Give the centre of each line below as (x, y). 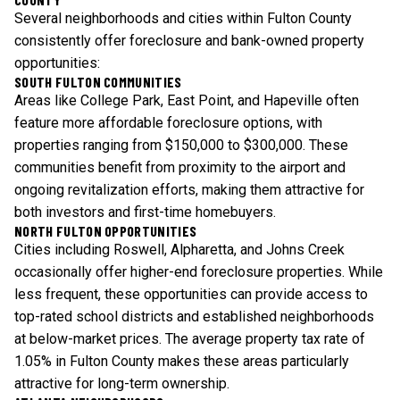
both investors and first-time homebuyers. (145, 212)
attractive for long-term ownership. (122, 383)
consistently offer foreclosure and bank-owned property (189, 41)
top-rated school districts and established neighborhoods (194, 317)
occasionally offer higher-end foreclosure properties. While (199, 272)
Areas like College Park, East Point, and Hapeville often (187, 100)
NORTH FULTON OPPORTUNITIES (106, 231)
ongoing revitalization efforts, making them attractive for (189, 190)
